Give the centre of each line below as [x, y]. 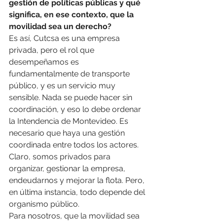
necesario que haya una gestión [68, 133]
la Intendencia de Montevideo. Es [70, 121]
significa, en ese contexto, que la [72, 15]
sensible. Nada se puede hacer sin [72, 98]
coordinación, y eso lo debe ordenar [76, 110]
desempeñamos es [45, 62]
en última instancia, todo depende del [78, 192]
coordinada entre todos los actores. [75, 145]
